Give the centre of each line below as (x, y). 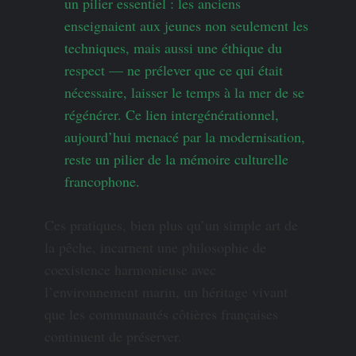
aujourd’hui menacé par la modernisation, (185, 137)
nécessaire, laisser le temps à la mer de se (184, 93)
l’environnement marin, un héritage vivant (166, 292)
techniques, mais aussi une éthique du (173, 48)
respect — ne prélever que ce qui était (174, 70)
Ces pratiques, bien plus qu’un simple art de (171, 225)
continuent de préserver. (113, 337)
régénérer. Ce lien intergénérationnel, (172, 115)
